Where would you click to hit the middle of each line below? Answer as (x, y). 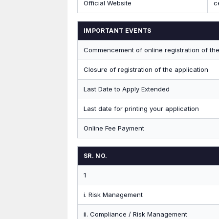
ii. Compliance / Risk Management (135, 214)
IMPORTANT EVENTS (118, 31)
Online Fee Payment (114, 128)
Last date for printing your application (141, 109)
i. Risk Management (113, 195)
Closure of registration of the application (146, 69)
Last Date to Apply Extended (127, 89)
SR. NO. (96, 156)
